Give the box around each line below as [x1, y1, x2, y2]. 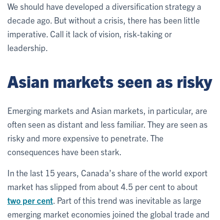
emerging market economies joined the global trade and [7, 208, 210, 219]
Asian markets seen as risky [7, 70, 212, 91]
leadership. [7, 42, 48, 53]
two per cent [7, 194, 53, 205]
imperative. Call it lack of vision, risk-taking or [7, 28, 172, 39]
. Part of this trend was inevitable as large [53, 194, 201, 205]
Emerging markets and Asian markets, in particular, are [7, 105, 207, 115]
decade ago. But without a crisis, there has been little [7, 14, 200, 25]
